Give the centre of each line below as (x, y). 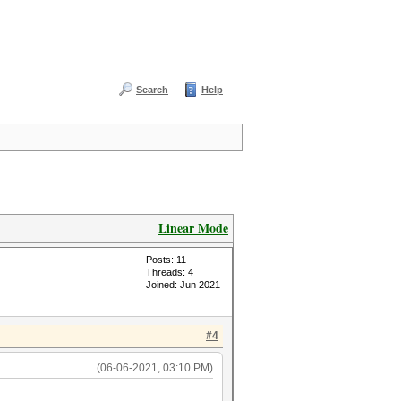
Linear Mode (193, 228)
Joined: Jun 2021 (183, 285)
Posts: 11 (166, 260)
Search (152, 90)
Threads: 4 (170, 272)
